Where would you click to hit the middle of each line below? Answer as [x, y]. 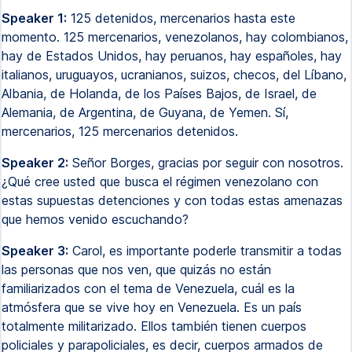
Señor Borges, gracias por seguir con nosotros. [206, 163]
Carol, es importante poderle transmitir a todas [205, 251]
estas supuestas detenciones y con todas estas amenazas [172, 200]
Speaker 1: [34, 18]
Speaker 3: [35, 251]
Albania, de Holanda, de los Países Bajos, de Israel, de [159, 93]
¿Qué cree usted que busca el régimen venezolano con [160, 181]
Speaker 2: [35, 163]
